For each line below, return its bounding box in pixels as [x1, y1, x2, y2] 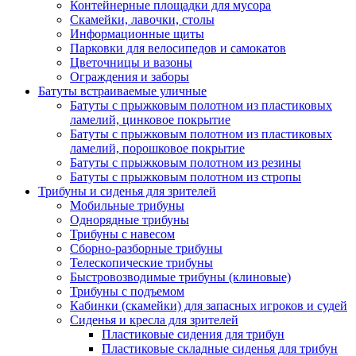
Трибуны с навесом [70, 226, 175, 241]
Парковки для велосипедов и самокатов [70, 41, 286, 55]
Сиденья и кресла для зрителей [70, 312, 238, 327]
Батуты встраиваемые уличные [38, 83, 207, 98]
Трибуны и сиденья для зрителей [38, 184, 216, 198]
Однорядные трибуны [70, 212, 189, 226]
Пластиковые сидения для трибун [102, 327, 284, 341]
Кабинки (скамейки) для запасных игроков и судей [70, 298, 347, 312]
